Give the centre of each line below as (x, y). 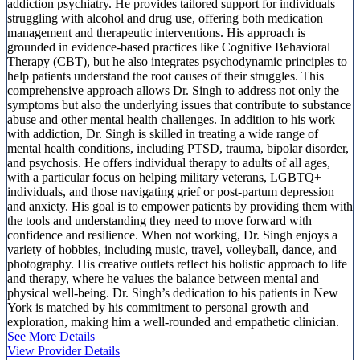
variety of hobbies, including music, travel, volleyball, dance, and (172, 250)
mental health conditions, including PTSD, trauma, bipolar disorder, (178, 149)
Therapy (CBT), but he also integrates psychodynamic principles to (177, 62)
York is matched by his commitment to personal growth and (158, 308)
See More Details (51, 337)
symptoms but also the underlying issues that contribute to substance (179, 105)
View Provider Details (63, 351)
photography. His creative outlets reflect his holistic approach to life (177, 264)
